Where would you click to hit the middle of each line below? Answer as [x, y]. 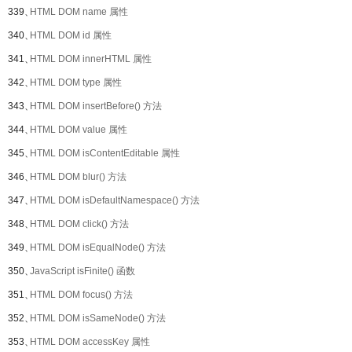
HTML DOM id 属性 [71, 35]
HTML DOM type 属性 [76, 82]
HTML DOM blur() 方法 [78, 177]
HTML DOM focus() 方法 [81, 295]
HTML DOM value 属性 [79, 130]
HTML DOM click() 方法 [79, 224]
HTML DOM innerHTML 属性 [91, 59]
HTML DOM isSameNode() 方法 [98, 318]
